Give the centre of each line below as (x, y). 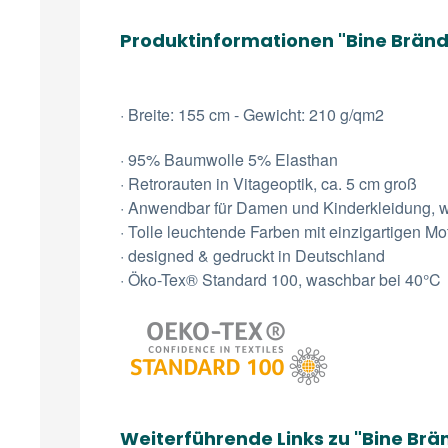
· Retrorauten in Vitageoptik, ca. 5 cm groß (268, 183)
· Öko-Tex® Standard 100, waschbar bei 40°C (280, 279)
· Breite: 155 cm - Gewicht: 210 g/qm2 (252, 114)
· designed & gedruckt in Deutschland (252, 255)
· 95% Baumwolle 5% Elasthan (229, 159)
